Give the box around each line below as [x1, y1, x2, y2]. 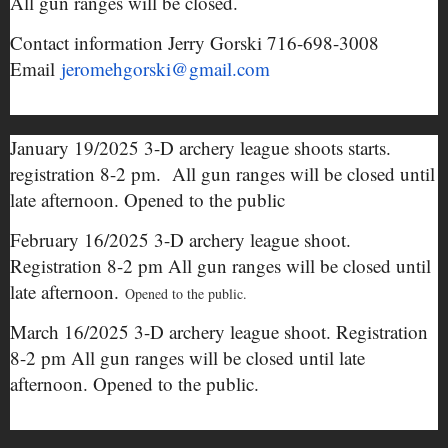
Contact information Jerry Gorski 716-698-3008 [10, 30, 379, 55]
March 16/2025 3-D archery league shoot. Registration [10, 319, 428, 344]
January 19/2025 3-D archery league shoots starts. [10, 135, 391, 160]
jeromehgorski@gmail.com [61, 56, 270, 81]
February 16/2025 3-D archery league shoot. [10, 227, 351, 252]
